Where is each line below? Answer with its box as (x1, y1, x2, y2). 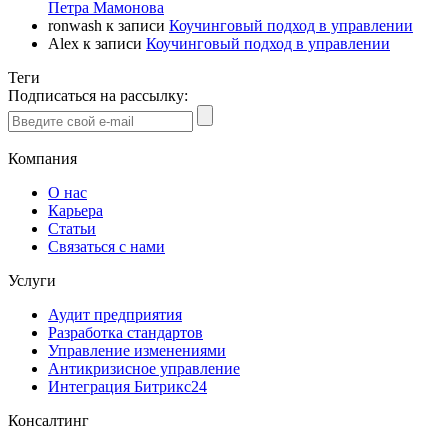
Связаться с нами (48, 238, 165, 255)
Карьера (48, 202, 103, 219)
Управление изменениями (48, 342, 226, 359)
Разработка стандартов (48, 324, 203, 341)
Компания (8, 150, 77, 167)
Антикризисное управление (48, 360, 240, 377)
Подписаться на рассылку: (8, 87, 188, 104)
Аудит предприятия (48, 306, 182, 323)
